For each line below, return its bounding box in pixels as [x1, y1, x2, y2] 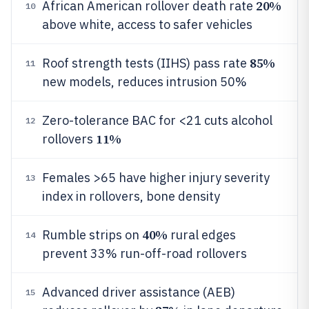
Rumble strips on [42, 227, 142, 243]
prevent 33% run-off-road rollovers [42, 246, 247, 261]
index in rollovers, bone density [42, 188, 220, 204]
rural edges [167, 227, 236, 243]
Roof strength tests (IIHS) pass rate [42, 55, 250, 71]
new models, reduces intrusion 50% [42, 74, 247, 90]
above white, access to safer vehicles [42, 17, 252, 32]
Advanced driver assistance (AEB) [42, 284, 235, 300]
